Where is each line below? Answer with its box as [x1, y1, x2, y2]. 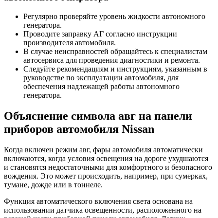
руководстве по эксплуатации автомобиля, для [23, 73, 179, 82]
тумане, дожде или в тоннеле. [4, 181, 103, 189]
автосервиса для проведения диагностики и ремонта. [23, 56, 200, 65]
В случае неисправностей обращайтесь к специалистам [23, 47, 207, 56]
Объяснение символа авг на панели [4, 109, 192, 123]
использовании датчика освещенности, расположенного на [4, 206, 201, 214]
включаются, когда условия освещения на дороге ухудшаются [4, 154, 208, 163]
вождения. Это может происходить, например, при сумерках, [4, 172, 208, 180]
